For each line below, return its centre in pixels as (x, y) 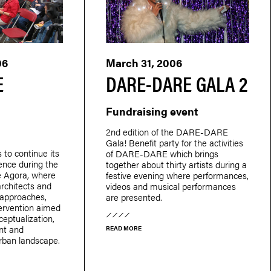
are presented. (134, 197)
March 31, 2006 (144, 62)
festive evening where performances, (177, 175)
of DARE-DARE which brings (162, 153)
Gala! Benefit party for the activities (174, 142)
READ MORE (123, 228)
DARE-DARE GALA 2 (176, 83)
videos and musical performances (171, 186)
